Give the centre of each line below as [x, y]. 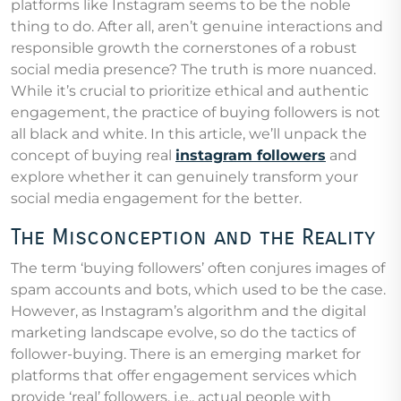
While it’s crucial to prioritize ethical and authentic [190, 91]
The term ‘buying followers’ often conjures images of [198, 269]
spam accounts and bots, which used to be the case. [198, 290]
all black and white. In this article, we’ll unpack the [189, 134]
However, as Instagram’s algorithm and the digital [188, 311]
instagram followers [251, 156]
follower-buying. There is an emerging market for [186, 354]
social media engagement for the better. [156, 199]
